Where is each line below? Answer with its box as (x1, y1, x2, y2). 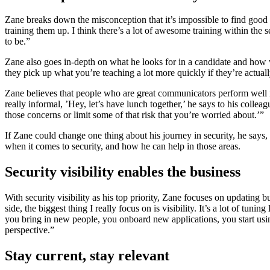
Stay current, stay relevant (5, 248, 169, 264)
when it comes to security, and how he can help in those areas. (5, 141, 243, 152)
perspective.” (5, 225, 54, 236)
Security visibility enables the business (5, 164, 244, 180)
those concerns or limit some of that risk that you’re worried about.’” (5, 110, 264, 121)
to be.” (5, 36, 33, 47)
